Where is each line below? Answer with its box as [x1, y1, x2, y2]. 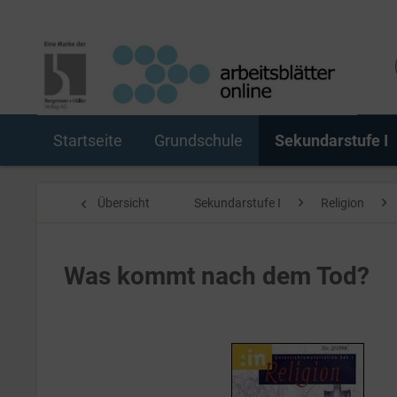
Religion [321, 196, 364, 210]
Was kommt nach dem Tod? [64, 261, 370, 291]
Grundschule [154, 131, 243, 150]
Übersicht [97, 196, 150, 210]
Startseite [53, 131, 122, 150]
